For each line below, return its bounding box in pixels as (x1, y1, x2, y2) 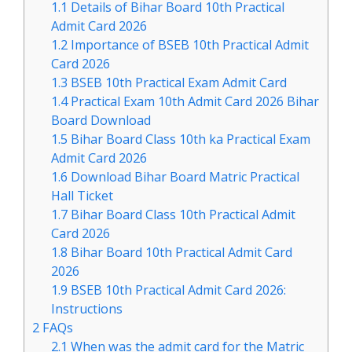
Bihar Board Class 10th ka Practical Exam (68, 130, 311, 148)
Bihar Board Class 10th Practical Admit (68, 205, 296, 223)
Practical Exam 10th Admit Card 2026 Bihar (68, 92, 320, 110)
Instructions (51, 299, 123, 317)
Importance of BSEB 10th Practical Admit (68, 35, 310, 53)
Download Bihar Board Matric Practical (68, 167, 300, 185)
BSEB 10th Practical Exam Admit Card (68, 73, 288, 91)
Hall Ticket (51, 186, 114, 204)
